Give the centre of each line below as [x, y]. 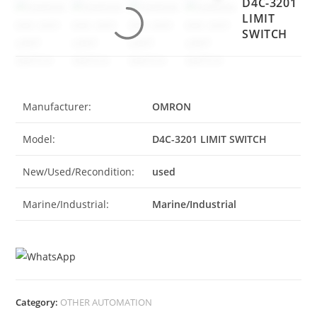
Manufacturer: [57, 106]
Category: [38, 302]
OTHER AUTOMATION [106, 302]
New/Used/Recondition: [79, 171]
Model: [39, 139]
